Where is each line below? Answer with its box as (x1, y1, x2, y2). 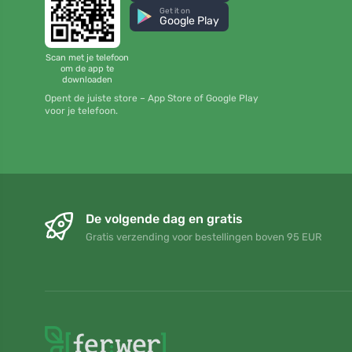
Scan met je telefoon (46, 52, 129, 63)
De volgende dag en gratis (86, 211, 243, 227)
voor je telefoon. (45, 105, 118, 117)
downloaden (62, 74, 112, 85)
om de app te (60, 63, 114, 74)
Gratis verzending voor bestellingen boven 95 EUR (86, 231, 322, 244)
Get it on (159, 6, 191, 16)
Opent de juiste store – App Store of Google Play (45, 93, 258, 104)
